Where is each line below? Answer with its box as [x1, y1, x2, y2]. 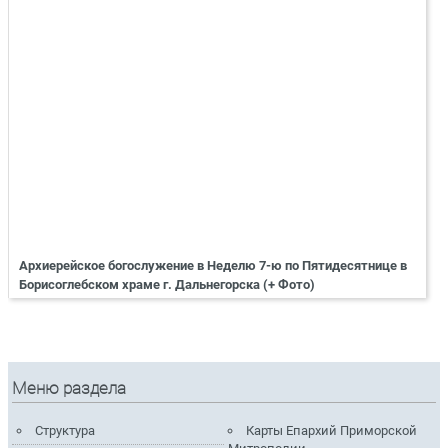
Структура [34, 423, 95, 439]
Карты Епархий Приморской [246, 423, 418, 439]
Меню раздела [12, 378, 127, 398]
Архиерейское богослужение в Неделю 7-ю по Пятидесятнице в [19, 257, 407, 273]
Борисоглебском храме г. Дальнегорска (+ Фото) [19, 276, 315, 292]
